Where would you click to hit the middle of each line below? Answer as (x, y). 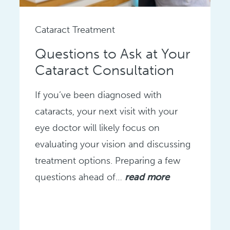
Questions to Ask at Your (113, 54)
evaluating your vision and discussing (113, 145)
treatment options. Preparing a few (108, 161)
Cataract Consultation (105, 71)
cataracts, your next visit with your (107, 112)
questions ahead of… (80, 177)
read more (147, 177)
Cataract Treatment (75, 30)
